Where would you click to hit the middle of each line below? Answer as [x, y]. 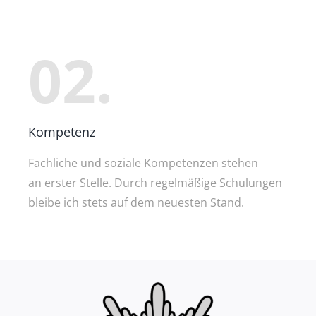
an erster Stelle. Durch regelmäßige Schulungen [155, 183]
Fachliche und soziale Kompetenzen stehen [143, 163]
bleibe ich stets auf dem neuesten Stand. [136, 203]
